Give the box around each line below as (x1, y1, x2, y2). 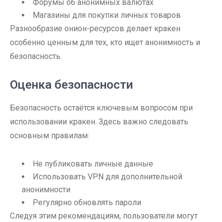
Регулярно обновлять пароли (33, 198, 141, 207)
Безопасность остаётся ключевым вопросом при (10, 103, 193, 112)
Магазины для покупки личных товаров (33, 10, 181, 20)
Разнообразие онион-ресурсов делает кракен (10, 24, 180, 33)
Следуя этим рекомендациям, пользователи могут (10, 211, 198, 221)
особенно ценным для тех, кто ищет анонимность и (10, 38, 200, 47)
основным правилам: (10, 131, 89, 140)
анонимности (22, 185, 70, 194)
